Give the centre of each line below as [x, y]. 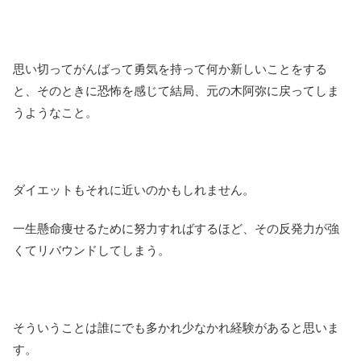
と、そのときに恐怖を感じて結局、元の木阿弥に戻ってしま [176, 91]
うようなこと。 [55, 113]
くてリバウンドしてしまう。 [91, 251]
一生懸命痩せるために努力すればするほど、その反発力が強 [176, 229]
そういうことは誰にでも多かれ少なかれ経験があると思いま [176, 328]
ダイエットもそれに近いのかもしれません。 [134, 190]
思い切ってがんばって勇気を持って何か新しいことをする [170, 69]
